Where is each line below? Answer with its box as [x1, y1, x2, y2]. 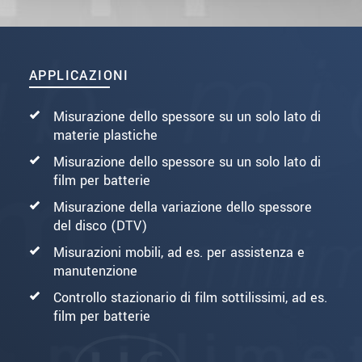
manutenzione [53, 262, 137, 281]
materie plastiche [53, 126, 158, 145]
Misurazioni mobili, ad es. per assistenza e [53, 243, 305, 263]
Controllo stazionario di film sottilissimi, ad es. [53, 288, 327, 308]
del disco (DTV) [53, 217, 147, 236]
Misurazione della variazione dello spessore [53, 198, 312, 217]
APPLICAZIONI [29, 66, 129, 86]
